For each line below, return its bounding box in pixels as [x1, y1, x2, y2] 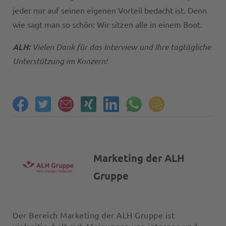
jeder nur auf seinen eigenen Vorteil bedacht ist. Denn [13, 6, 207, 16]
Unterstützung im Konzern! [13, 55, 109, 67]
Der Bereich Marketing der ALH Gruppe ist [13, 211, 175, 220]
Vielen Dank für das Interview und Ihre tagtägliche [32, 41, 211, 52]
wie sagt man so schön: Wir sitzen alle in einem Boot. [13, 20, 202, 30]
